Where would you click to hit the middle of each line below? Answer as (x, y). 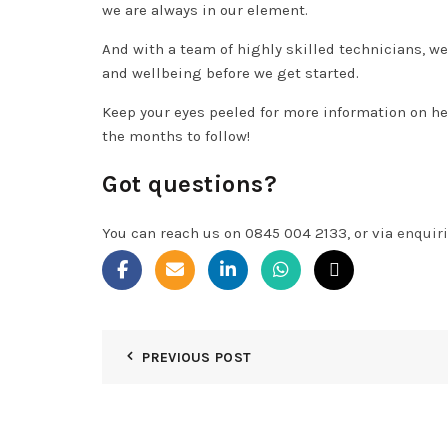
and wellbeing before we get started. (232, 73)
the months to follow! (176, 136)
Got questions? (189, 184)
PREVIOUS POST (197, 358)
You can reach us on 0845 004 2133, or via (249, 233)
